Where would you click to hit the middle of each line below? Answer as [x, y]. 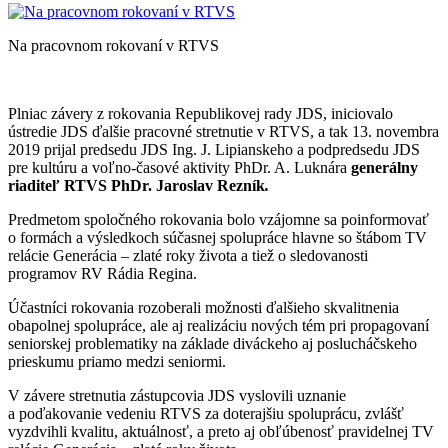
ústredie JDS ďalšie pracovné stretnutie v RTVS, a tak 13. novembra [223, 131]
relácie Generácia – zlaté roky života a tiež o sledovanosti [188, 255]
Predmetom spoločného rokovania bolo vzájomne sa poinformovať [218, 219]
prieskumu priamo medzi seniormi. [117, 361]
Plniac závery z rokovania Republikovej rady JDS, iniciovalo [200, 113]
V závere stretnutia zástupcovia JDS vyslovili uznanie [177, 395]
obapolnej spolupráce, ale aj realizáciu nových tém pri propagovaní [218, 325]
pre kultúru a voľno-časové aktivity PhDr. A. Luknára [179, 167]
